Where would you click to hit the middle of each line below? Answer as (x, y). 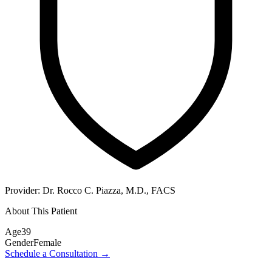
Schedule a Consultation (53, 253)
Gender (19, 242)
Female (47, 242)
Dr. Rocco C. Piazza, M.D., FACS (109, 190)
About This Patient (41, 211)
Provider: (24, 190)
